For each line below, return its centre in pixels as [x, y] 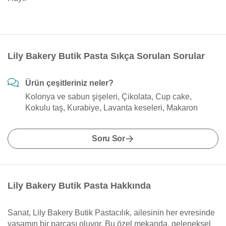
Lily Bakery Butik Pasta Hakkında [79, 186]
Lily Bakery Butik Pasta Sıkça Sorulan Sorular [106, 56]
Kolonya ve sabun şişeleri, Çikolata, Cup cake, [108, 97]
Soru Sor [108, 138]
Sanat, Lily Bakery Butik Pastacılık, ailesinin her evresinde [111, 213]
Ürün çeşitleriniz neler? [69, 83]
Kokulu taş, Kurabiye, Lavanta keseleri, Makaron [111, 108]
